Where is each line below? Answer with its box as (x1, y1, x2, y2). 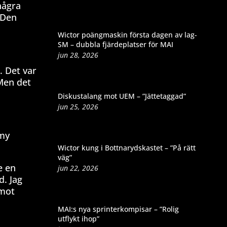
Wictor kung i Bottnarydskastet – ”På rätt (57, 142, 196, 153)
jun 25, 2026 (57, 101, 98, 111)
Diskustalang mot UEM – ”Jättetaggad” (57, 91, 186, 101)
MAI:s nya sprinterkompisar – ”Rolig (57, 204, 179, 214)
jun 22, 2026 (57, 163, 98, 173)
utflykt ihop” (57, 213, 99, 223)
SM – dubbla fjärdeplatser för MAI (57, 39, 173, 49)
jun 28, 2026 (57, 50, 98, 60)
